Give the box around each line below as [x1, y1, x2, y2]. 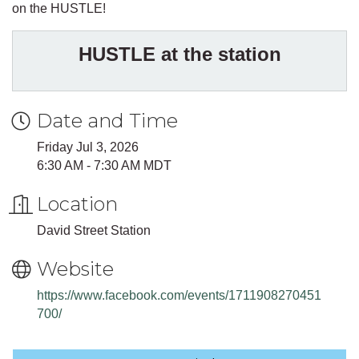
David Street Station [37, 223, 151, 237]
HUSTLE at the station [78, 42, 281, 65]
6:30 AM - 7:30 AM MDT [37, 158, 171, 172]
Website [37, 256, 114, 280]
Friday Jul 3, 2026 [37, 139, 139, 154]
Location [37, 192, 118, 216]
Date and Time [37, 108, 178, 132]
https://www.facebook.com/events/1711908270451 [37, 288, 321, 302]
